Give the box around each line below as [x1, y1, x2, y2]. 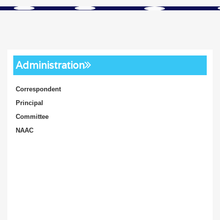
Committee [16, 113, 49, 120]
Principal [16, 99, 43, 107]
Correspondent [16, 85, 61, 93]
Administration [16, 59, 84, 72]
